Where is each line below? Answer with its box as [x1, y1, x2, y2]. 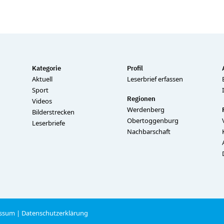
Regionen [127, 94, 155, 103]
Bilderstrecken [32, 107, 74, 117]
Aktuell [32, 74, 52, 84]
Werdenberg [127, 105, 164, 114]
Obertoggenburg [127, 116, 178, 125]
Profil [127, 64, 143, 73]
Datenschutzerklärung [21, 208, 88, 217]
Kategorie [32, 64, 61, 73]
